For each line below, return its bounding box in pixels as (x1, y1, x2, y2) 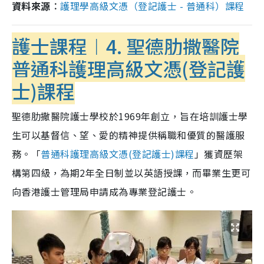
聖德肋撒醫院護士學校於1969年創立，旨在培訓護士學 (12, 109, 248, 124)
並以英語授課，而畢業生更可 (124, 166, 251, 180)
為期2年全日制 (60, 166, 124, 180)
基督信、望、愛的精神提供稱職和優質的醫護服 (41, 128, 245, 143)
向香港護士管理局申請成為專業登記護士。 (12, 184, 197, 199)
